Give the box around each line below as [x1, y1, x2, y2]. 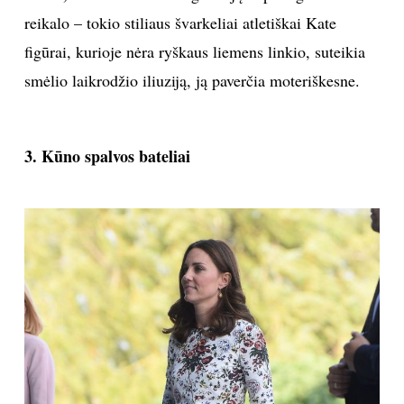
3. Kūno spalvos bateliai [23, 144, 190, 169]
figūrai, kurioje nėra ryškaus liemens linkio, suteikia [23, 41, 365, 63]
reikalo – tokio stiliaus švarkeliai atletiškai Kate [23, 12, 336, 34]
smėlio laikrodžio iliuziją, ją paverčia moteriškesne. [23, 69, 360, 92]
